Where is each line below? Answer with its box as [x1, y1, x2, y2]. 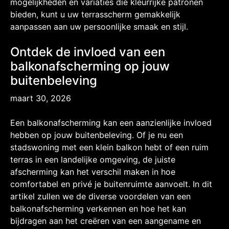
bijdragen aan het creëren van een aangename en [10, 215, 201, 226]
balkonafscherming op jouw [10, 58, 170, 74]
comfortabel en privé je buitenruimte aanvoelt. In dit [10, 178, 212, 189]
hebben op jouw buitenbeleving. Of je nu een [10, 129, 183, 140]
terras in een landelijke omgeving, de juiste [10, 154, 175, 165]
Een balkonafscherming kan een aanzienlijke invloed [10, 117, 212, 128]
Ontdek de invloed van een [10, 44, 165, 59]
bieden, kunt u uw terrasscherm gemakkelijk [10, 9, 180, 19]
